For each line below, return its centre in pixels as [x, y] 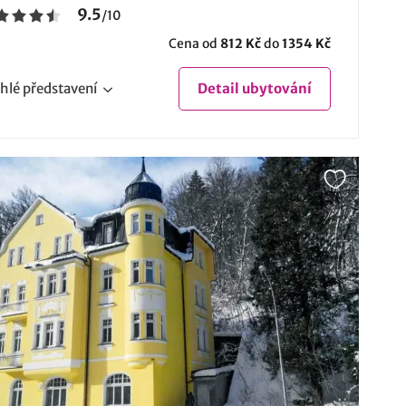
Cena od [194, 44]
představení [59, 89]
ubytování [275, 89]
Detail [218, 89]
